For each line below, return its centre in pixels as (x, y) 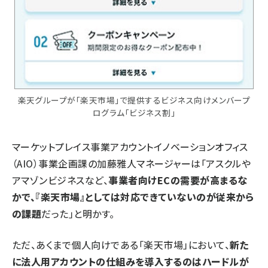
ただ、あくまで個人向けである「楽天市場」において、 (121, 244)
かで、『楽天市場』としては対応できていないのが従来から (133, 197)
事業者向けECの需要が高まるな (178, 180)
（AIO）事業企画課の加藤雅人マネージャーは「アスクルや (132, 163)
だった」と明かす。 (78, 213)
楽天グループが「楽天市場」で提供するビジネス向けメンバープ (134, 100)
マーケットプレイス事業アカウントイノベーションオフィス (130, 146)
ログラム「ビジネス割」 (134, 112)
